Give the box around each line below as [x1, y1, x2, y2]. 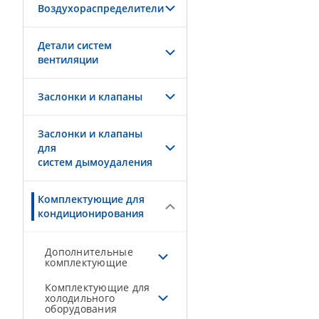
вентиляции [38, 53, 98, 66]
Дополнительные [45, 245, 133, 258]
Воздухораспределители [38, 1, 164, 15]
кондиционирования [38, 206, 144, 220]
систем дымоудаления [38, 155, 152, 169]
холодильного [45, 291, 115, 305]
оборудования [45, 302, 117, 315]
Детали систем [38, 38, 112, 52]
